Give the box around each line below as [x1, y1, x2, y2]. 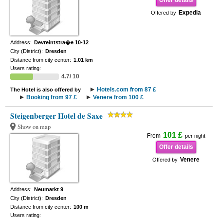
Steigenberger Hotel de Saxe [10, 110, 103, 121]
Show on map [18, 123, 51, 131]
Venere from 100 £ [93, 94, 144, 101]
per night [184, 133, 205, 139]
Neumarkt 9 [34, 186, 64, 192]
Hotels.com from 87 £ [97, 86, 157, 93]
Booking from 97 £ [26, 94, 77, 101]
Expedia [179, 9, 201, 16]
